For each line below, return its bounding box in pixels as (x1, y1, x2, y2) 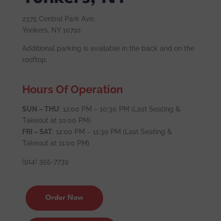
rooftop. (22, 56, 47, 64)
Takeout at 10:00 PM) (22, 116, 91, 124)
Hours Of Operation (22, 83, 123, 96)
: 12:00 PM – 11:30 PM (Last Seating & (52, 128, 172, 136)
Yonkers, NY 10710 (22, 26, 81, 34)
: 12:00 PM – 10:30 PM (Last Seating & (59, 105, 181, 113)
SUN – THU (22, 105, 59, 113)
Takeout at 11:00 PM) (22, 139, 89, 147)
